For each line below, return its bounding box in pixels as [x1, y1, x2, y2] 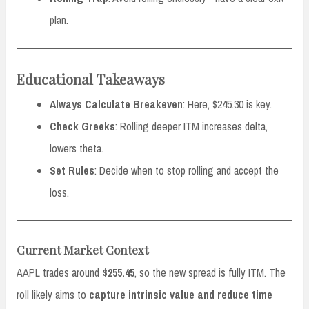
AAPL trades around [17, 265, 102, 281]
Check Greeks [50, 119, 115, 134]
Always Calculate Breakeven [50, 97, 183, 112]
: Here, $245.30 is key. [183, 97, 272, 112]
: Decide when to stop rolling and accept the [94, 163, 279, 179]
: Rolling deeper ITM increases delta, [115, 119, 268, 134]
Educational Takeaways [17, 70, 165, 89]
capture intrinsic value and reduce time [89, 287, 272, 303]
